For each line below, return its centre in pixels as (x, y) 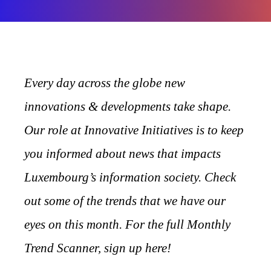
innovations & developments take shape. (128, 106)
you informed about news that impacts (122, 153)
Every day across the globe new (105, 83)
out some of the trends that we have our (125, 201)
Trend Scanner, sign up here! (98, 248)
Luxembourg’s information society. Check (130, 177)
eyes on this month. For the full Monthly (127, 224)
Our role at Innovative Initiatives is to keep (134, 130)
